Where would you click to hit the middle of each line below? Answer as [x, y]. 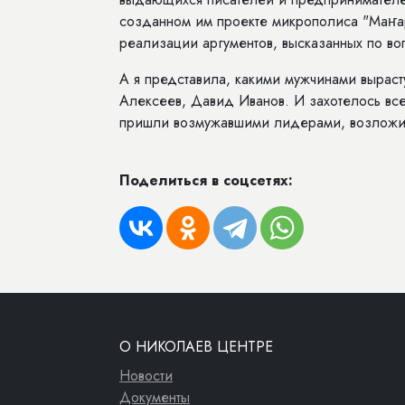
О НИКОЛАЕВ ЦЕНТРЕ [196, 347]
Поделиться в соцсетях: [206, 180]
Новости [146, 376]
